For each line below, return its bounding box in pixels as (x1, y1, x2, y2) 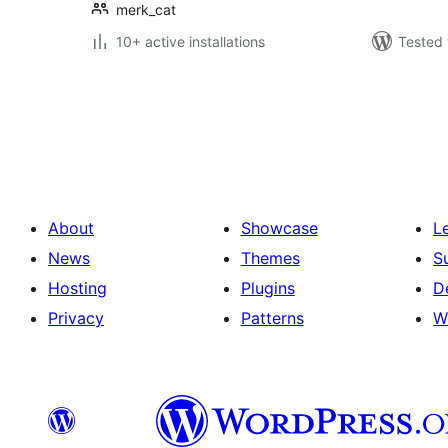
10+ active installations (116, 33, 265, 50)
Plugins (240, 278, 295, 298)
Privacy (48, 308, 104, 328)
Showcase (240, 218, 318, 238)
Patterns (240, 308, 304, 328)
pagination (87, 107, 211, 136)
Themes (240, 248, 300, 268)
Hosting (48, 278, 107, 298)
